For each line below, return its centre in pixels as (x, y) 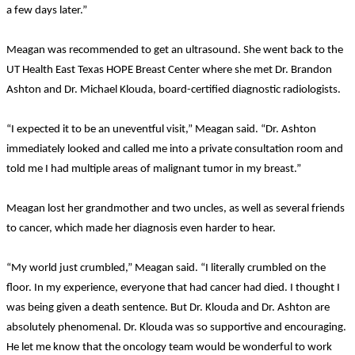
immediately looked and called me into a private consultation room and (175, 149)
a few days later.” (47, 10)
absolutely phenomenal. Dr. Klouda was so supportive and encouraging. (176, 327)
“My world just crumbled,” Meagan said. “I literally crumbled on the (166, 268)
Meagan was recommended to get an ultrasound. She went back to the (175, 50)
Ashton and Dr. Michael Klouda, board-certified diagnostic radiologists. (174, 90)
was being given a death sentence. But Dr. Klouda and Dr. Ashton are (168, 307)
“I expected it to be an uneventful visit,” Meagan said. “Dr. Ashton (161, 129)
